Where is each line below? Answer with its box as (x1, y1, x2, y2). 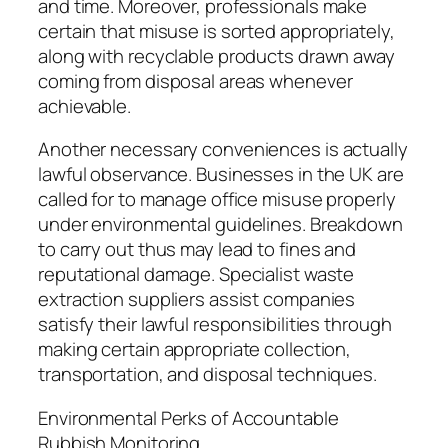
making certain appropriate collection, (38, 336, 352, 363)
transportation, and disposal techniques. (38, 361, 377, 388)
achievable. (38, 92, 131, 119)
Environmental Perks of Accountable (38, 404, 339, 431)
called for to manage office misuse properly (38, 186, 396, 213)
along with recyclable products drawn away (38, 42, 395, 69)
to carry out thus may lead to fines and (38, 236, 357, 263)
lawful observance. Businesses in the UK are (38, 161, 404, 188)
